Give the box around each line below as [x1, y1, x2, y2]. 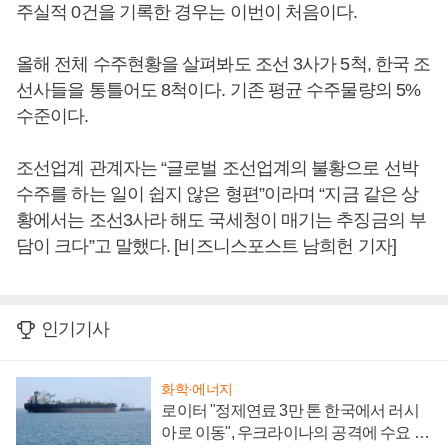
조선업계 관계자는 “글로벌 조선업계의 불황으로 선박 [16, 158, 418, 178]
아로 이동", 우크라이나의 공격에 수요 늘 [161, 423, 429, 441]
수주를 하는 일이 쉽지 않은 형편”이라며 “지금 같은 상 [16, 184, 419, 204]
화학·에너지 [161, 380, 233, 397]
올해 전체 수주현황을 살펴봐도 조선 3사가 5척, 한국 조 [16, 54, 431, 74]
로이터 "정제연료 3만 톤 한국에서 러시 [161, 401, 419, 419]
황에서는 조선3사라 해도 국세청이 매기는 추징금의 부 [16, 210, 426, 230]
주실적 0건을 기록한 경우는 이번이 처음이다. [16, 2, 358, 22]
